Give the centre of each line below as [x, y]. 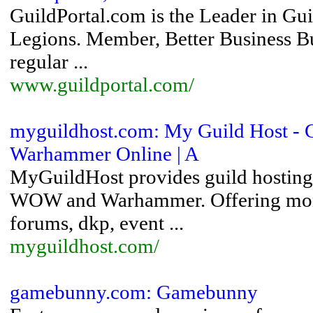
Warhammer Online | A [104, 154]
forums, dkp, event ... [97, 223]
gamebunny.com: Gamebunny [134, 292]
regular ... [49, 61]
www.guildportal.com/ [102, 85]
